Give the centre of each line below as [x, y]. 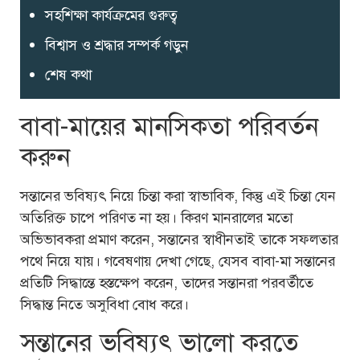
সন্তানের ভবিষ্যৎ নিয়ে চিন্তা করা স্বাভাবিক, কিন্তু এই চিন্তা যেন [178, 196]
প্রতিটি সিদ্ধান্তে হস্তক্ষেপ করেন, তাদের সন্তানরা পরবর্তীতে [167, 283]
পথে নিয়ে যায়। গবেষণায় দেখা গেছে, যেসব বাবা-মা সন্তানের [178, 262]
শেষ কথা [68, 75]
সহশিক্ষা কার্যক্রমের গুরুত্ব [111, 16]
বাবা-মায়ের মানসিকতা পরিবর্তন [169, 127]
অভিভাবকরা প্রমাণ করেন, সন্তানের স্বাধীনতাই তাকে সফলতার [179, 240]
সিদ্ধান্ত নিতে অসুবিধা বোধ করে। [104, 305]
